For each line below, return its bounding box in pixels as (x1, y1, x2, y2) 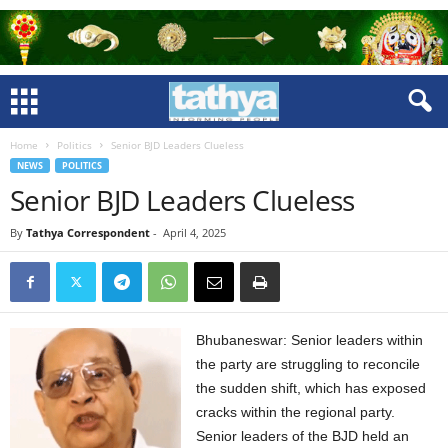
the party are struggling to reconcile (196, 356, 421, 372)
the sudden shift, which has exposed (196, 380, 427, 396)
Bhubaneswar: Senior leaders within (196, 332, 424, 348)
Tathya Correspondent (26, 225, 150, 240)
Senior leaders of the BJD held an (196, 428, 410, 444)
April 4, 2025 (163, 225, 226, 240)
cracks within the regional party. (196, 404, 396, 420)
